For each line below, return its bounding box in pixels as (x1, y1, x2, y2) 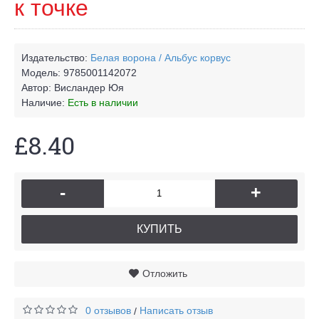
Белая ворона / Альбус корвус (90, 51, 231, 63)
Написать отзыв (140, 304, 213, 316)
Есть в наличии (68, 96, 138, 108)
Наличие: (21, 96, 68, 108)
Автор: (21, 81, 54, 93)
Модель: (21, 66, 63, 78)
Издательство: (21, 51, 90, 63)
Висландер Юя (54, 81, 124, 93)
